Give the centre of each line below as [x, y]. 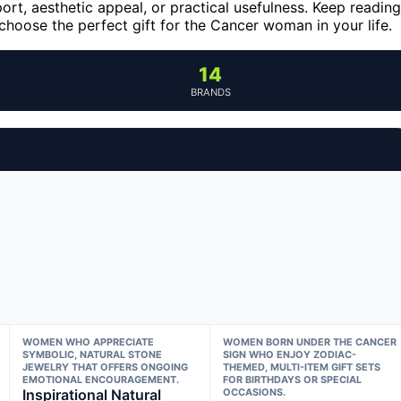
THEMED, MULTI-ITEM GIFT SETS [302, 367]
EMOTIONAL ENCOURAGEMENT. [100, 379]
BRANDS [210, 92]
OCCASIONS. [255, 392]
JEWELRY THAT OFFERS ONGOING [105, 367]
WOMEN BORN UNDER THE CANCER [310, 341]
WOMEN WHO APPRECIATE [88, 341]
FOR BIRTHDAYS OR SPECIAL [293, 379]
